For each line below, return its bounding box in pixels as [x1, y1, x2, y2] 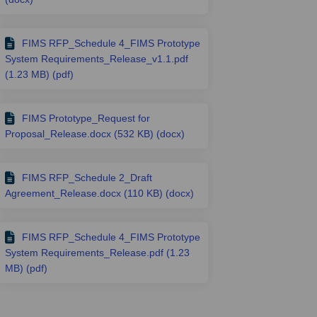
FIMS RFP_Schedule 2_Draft [22, 171, 153, 183]
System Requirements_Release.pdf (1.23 [5, 246, 190, 258]
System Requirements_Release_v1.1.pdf [5, 52, 189, 64]
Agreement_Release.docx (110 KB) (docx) [5, 187, 195, 199]
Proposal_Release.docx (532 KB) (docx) [5, 127, 185, 139]
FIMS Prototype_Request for [22, 112, 151, 124]
